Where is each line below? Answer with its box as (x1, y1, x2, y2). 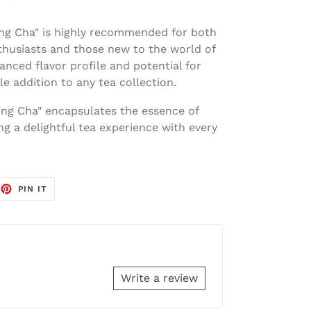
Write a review (121, 271, 198, 285)
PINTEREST (47, 199, 101, 209)
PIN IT (17, 184, 48, 194)
